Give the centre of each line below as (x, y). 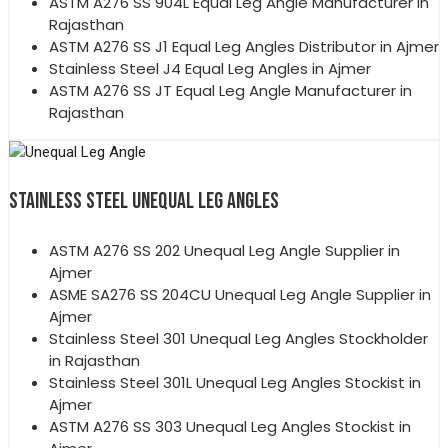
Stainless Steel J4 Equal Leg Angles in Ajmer (210, 69)
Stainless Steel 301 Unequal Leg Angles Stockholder (238, 339)
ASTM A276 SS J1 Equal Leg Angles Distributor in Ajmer (244, 47)
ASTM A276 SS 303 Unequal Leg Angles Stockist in (230, 427)
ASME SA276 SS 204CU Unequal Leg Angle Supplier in (240, 295)
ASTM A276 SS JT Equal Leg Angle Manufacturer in (230, 91)
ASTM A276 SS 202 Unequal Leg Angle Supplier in (224, 251)
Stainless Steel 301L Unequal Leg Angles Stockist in (235, 383)
